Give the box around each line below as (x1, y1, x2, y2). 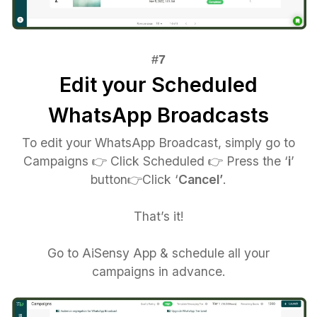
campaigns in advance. (91, 263, 226, 279)
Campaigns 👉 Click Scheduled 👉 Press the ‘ (23, 153, 288, 168)
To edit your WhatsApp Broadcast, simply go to (22, 134, 295, 150)
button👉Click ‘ (91, 171, 178, 187)
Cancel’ (178, 171, 223, 187)
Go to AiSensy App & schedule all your (47, 245, 270, 260)
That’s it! (133, 208, 184, 224)
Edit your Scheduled (59, 71, 258, 97)
